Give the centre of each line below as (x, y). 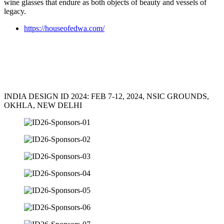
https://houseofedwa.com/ (64, 28)
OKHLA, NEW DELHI (43, 105)
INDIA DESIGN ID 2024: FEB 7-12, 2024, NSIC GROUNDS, (106, 96)
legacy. (15, 11)
